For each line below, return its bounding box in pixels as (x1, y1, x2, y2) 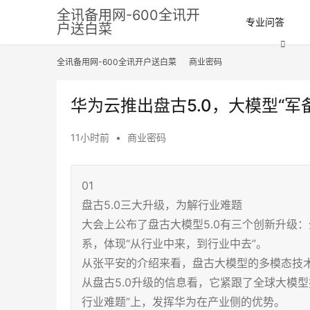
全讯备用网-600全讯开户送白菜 (57, 57, 176, 67)
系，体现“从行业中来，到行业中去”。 (82, 237, 267, 251)
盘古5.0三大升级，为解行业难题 (82, 198, 242, 212)
